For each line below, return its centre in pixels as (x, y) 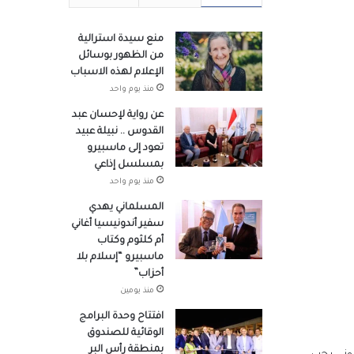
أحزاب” (149, 274)
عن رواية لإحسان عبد (118, 115)
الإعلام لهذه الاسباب (117, 72)
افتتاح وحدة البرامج (121, 316)
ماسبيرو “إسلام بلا (120, 257)
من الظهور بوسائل (121, 56)
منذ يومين (137, 291)
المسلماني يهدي (126, 207)
